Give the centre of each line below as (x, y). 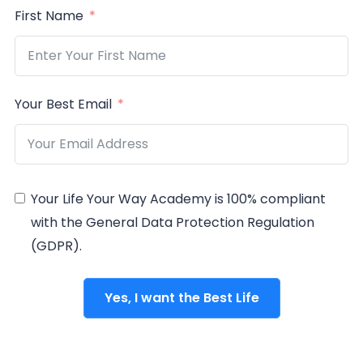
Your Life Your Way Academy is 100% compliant (178, 199)
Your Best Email (63, 105)
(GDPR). (56, 246)
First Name (49, 16)
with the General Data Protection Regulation (173, 223)
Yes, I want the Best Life (181, 298)
